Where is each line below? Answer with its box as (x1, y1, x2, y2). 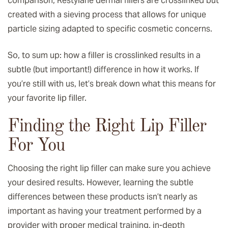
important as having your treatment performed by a (8, 205, 202, 216)
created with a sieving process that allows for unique (8, 9, 206, 20)
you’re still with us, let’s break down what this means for (8, 78, 216, 89)
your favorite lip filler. (8, 92, 87, 103)
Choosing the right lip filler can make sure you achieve (8, 162, 211, 174)
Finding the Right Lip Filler (8, 118, 206, 136)
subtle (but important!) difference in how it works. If (8, 64, 199, 75)
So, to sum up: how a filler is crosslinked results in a (8, 49, 201, 61)
